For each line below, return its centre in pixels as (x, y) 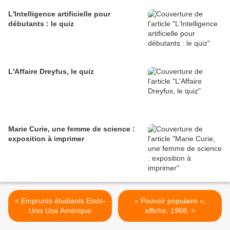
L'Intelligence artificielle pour (59, 14)
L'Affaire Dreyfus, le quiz (51, 72)
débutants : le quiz (41, 24)
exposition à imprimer (46, 139)
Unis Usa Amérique (60, 211)
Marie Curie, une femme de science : (72, 129)
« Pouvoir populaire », (170, 201)
